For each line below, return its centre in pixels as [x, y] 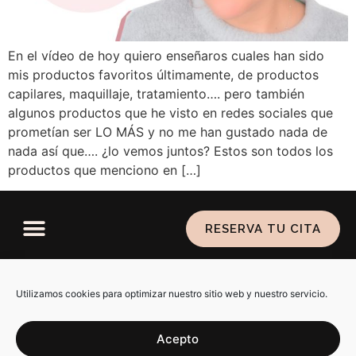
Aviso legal [211, 273]
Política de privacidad [99, 273]
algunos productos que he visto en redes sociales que [170, 113]
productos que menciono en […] [104, 170]
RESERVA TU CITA [263, 229]
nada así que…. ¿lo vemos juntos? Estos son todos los [170, 151]
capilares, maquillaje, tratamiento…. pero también [156, 94]
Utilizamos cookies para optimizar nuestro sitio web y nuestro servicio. [172, 294]
